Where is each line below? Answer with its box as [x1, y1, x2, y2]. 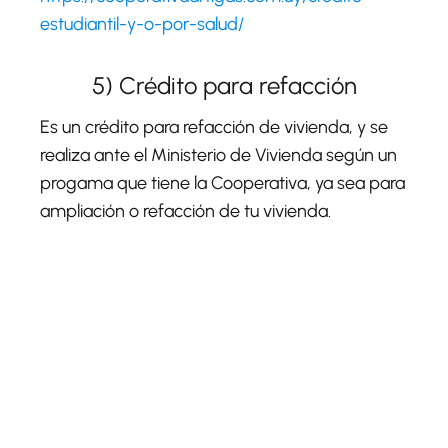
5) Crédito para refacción [91, 70, 357, 100]
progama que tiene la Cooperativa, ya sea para [40, 171, 405, 194]
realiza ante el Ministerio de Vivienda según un [40, 143, 397, 166]
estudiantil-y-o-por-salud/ [40, 12, 244, 35]
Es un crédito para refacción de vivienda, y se [40, 115, 388, 138]
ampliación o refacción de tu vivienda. [40, 199, 331, 222]
